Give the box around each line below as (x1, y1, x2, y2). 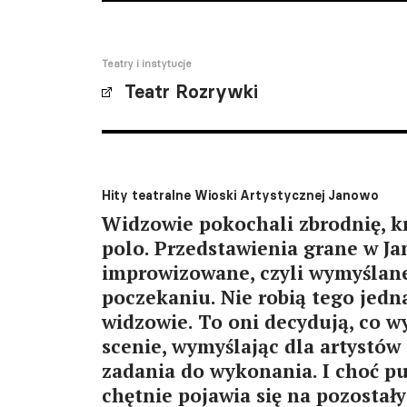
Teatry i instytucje (102, 57, 192, 70)
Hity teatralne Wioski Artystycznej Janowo (102, 187, 379, 203)
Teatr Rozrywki (124, 81, 258, 103)
